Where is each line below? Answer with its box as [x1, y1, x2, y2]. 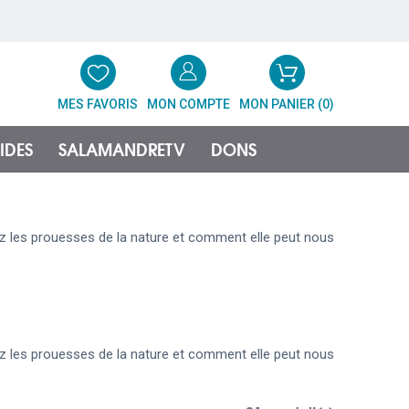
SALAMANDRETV [58, 136, 185, 162]
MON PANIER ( [239, 97, 322, 111]
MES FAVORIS [58, 97, 138, 111]
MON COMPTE [147, 97, 230, 111]
